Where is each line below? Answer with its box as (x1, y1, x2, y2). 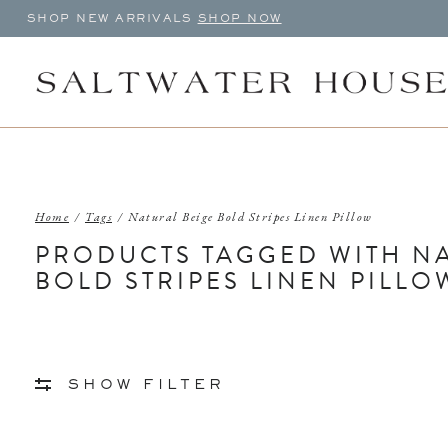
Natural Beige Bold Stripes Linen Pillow (128, 209, 373, 226)
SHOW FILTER (67, 378, 225, 392)
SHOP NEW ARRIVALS (26, 13, 198, 24)
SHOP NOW (197, 13, 282, 24)
